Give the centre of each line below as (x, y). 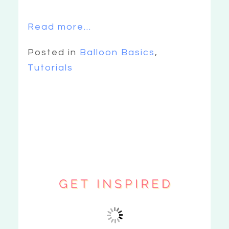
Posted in (54, 52)
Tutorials (51, 68)
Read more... (60, 27)
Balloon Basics (117, 52)
